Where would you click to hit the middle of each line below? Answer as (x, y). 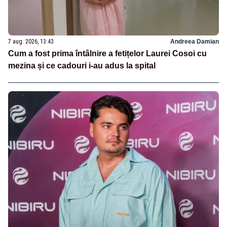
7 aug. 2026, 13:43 (31, 41)
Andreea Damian (195, 41)
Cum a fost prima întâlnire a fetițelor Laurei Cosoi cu (107, 53)
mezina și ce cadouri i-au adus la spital (82, 65)
